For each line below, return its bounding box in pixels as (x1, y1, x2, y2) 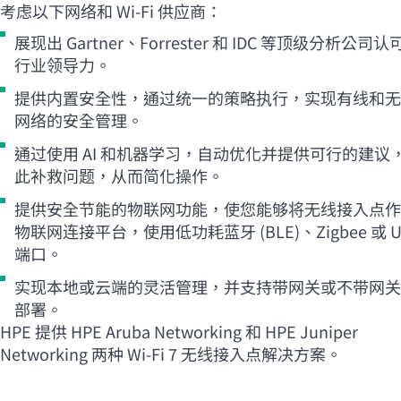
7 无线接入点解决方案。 (165, 341, 342, 365)
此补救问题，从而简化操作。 (14, 163, 224, 187)
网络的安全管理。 (14, 107, 143, 132)
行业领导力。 (14, 52, 111, 76)
